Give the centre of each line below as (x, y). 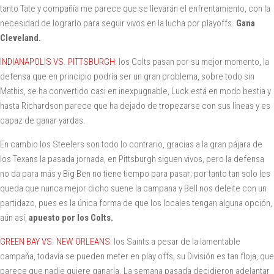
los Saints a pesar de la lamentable (176, 241)
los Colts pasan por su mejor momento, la (193, 61)
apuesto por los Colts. (71, 217)
